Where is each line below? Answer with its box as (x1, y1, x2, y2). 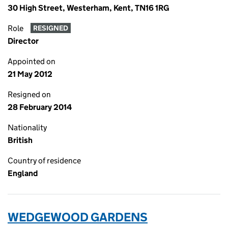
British (8, 135, 33, 145)
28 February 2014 (8, 102, 72, 112)
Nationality (8, 123, 47, 132)
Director (8, 36, 39, 46)
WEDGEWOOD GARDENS (8, 210, 148, 224)
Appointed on (8, 56, 55, 66)
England (8, 168, 38, 178)
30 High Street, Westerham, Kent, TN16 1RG (8, 3, 169, 13)
